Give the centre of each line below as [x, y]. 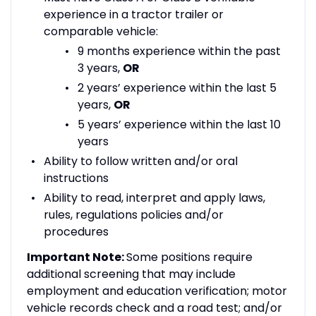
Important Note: [76, 257]
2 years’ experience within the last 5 [177, 87]
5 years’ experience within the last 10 [179, 124]
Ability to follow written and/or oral [140, 161]
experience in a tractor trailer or [133, 14]
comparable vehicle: [101, 31]
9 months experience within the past [179, 51]
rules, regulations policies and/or [133, 214]
